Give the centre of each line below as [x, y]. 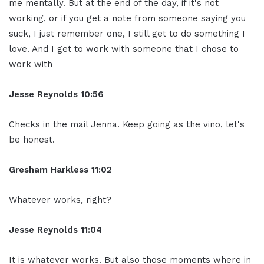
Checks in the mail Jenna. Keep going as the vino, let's [127, 124]
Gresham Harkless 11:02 [60, 169]
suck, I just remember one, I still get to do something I [127, 33]
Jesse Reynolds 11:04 [55, 230]
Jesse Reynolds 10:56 [56, 94]
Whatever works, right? [60, 199]
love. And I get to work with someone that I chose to [124, 49]
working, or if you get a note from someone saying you [127, 18]
